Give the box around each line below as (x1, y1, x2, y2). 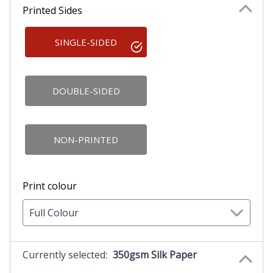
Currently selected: (23, 247, 110, 261)
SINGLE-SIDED (55, 35, 117, 48)
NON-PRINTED (54, 133, 118, 146)
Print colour (23, 179, 77, 193)
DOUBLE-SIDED (52, 84, 120, 97)
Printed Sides (23, 3, 82, 17)
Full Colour (29, 205, 79, 219)
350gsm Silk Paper (113, 247, 197, 261)
